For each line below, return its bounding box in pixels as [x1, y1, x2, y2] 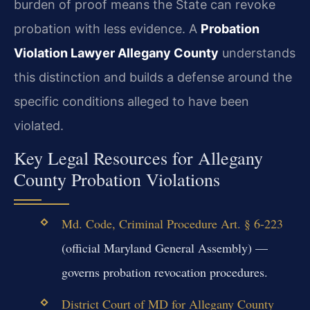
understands [219, 45, 295, 60]
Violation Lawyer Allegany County [14, 45, 219, 60]
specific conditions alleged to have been [14, 93, 249, 109]
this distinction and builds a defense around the [14, 69, 292, 84]
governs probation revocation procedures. [61, 264, 268, 281]
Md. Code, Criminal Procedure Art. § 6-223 [61, 215, 283, 232]
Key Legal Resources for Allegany [14, 146, 263, 170]
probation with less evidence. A [14, 21, 201, 36]
